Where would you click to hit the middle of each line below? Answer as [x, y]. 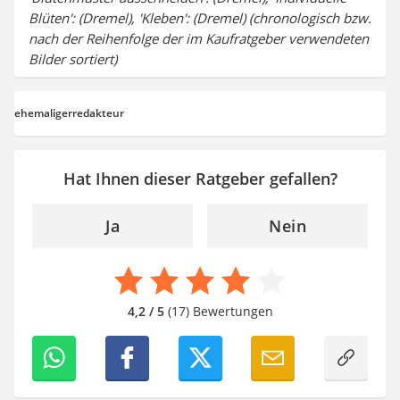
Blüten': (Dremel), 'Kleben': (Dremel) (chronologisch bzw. [200, 17]
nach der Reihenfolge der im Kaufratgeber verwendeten [199, 38]
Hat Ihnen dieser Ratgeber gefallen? [200, 178]
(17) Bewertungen [218, 311]
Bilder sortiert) [73, 58]
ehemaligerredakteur [69, 112]
